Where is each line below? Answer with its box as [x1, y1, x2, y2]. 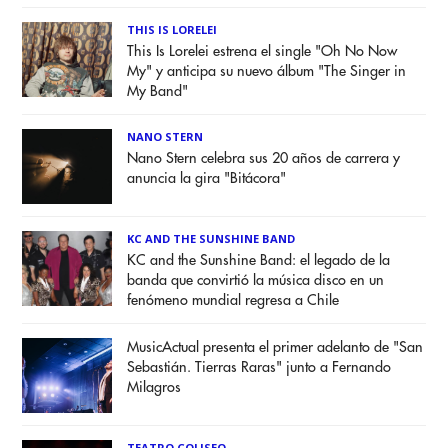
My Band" [127, 84, 189, 100]
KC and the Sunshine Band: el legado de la [127, 253, 391, 269]
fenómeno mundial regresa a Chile [127, 293, 340, 309]
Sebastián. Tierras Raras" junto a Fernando [127, 360, 392, 376]
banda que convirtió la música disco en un [127, 273, 385, 289]
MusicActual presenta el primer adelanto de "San [127, 340, 424, 356]
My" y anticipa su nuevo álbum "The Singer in [127, 64, 407, 80]
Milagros [127, 380, 182, 396]
